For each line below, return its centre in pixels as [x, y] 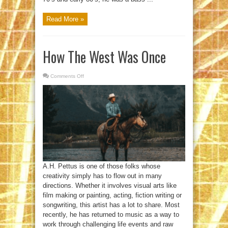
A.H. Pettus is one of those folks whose [102, 166]
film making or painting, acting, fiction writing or [112, 195]
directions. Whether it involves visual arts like [110, 185]
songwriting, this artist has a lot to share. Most [111, 205]
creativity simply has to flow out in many [102, 176]
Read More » [65, 19]
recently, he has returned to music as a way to [111, 214]
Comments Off [67, 76]
